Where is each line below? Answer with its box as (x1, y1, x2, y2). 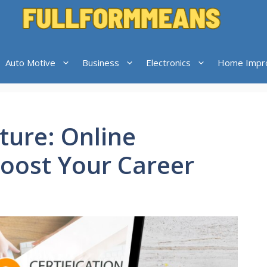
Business (82, 57, 119, 69)
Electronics (145, 57, 191, 69)
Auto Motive (5, 57, 55, 69)
